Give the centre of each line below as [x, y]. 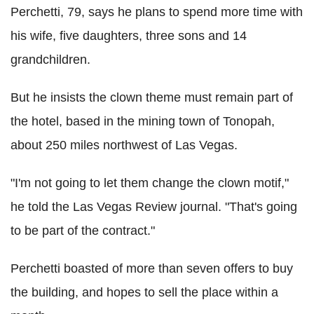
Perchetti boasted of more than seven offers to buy [152, 268]
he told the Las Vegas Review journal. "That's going [154, 206]
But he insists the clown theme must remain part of [152, 97]
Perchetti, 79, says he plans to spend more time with [157, 12]
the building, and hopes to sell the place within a [144, 292]
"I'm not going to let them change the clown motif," [150, 183]
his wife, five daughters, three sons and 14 [129, 35]
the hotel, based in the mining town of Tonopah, [143, 121]
